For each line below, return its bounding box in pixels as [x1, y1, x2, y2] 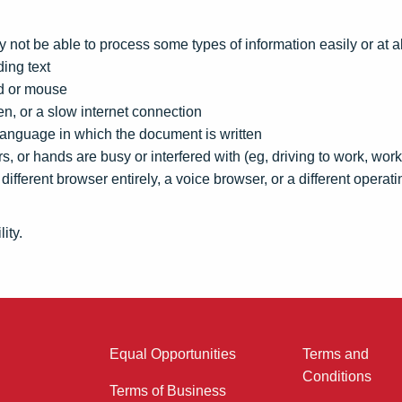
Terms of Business [109, 383, 227, 398]
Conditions [301, 369, 371, 384]
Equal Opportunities [109, 346, 237, 362]
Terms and [301, 346, 369, 362]
